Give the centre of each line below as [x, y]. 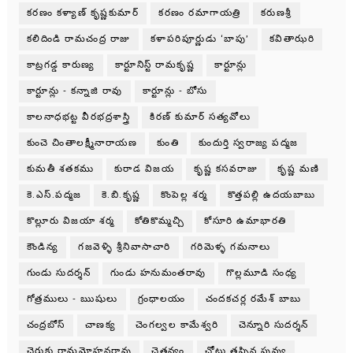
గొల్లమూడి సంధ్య [262, 273]
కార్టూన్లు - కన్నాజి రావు [74, 91]
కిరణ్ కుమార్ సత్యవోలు [201, 117]
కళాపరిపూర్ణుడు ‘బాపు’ [200, 39]
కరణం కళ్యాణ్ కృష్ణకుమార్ [83, 13]
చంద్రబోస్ [46, 325]
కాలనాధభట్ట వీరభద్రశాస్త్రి [78, 117]
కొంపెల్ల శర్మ [184, 195]
